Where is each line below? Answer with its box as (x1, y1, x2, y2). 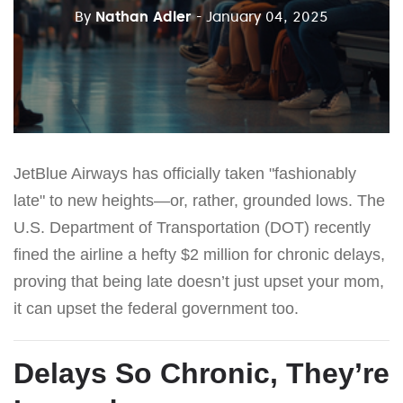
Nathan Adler (95, 6, 192, 25)
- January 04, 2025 (196, 6, 328, 25)
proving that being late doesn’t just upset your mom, (13, 272, 384, 291)
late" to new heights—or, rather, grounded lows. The (13, 191, 385, 210)
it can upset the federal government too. (13, 299, 299, 318)
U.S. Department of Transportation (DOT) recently (13, 218, 371, 237)
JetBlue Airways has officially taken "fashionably (13, 164, 356, 183)
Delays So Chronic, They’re (13, 356, 390, 390)
